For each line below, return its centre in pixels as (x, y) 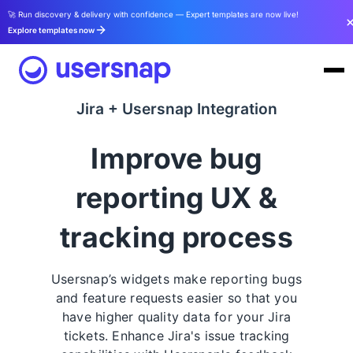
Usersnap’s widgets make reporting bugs (176, 279)
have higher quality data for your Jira (176, 317)
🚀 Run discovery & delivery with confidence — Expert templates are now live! (153, 14)
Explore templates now (51, 30)
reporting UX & (176, 198)
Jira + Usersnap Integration (176, 109)
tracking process (176, 237)
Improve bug (176, 158)
